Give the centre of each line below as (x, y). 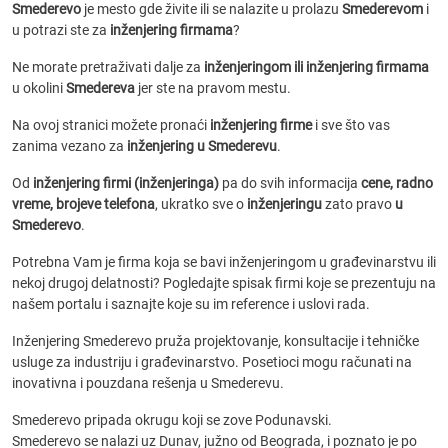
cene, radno (397, 183)
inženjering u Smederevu (202, 146)
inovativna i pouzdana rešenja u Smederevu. (148, 383)
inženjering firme (261, 125)
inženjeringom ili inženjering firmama (316, 67)
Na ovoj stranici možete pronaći (111, 125)
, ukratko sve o (201, 204)
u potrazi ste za (61, 30)
